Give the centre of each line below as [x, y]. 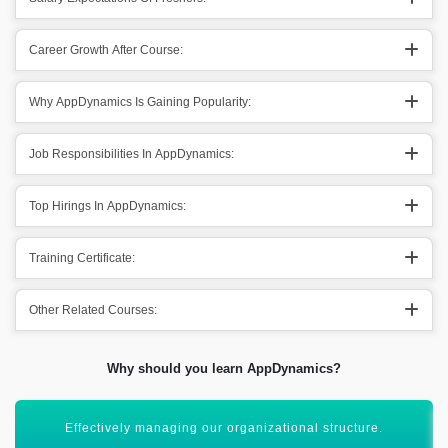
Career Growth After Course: [106, 50]
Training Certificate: [82, 258]
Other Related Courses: [93, 310]
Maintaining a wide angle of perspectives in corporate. [224, 428]
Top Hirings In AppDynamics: [107, 206]
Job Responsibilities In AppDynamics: [131, 154]
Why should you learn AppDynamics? [224, 368]
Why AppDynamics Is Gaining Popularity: [140, 102]
